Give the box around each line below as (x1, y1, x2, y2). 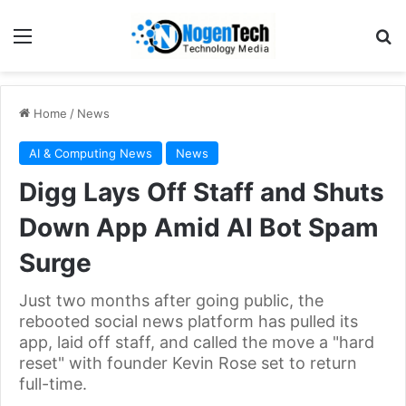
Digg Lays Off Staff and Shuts (19, 176, 384, 208)
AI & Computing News (29, 145, 152, 160)
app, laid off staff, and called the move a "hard (19, 332, 374, 352)
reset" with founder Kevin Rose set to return (19, 353, 357, 372)
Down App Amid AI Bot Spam (19, 211, 379, 243)
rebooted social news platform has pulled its (19, 311, 358, 331)
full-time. (19, 373, 87, 393)
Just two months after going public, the (19, 290, 324, 310)
